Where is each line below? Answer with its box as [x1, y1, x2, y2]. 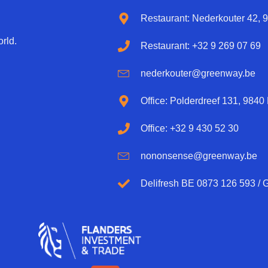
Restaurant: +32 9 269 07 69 [140, 41, 261, 51]
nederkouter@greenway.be [140, 68, 255, 79]
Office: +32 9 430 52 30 [140, 123, 239, 134]
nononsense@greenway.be [140, 151, 257, 162]
